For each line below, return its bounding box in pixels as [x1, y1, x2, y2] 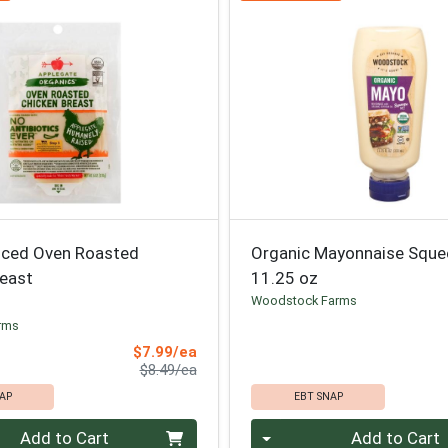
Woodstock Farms [251, 292, 358, 308]
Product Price [195, 360, 286, 379]
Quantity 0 [250, 419, 330, 440]
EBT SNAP [293, 390, 343, 404]
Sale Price [195, 342, 270, 361]
